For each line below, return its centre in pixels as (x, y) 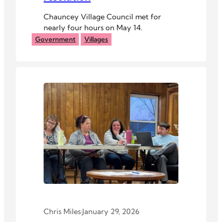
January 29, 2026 (111, 212)
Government (55, 39)
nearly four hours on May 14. (93, 27)
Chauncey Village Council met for (102, 16)
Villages (96, 39)
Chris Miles (62, 212)
